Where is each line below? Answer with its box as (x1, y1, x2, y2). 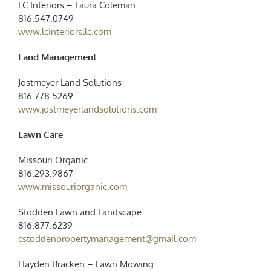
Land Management (18, 51, 97, 63)
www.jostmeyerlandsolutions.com (18, 103, 157, 115)
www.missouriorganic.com (18, 180, 127, 192)
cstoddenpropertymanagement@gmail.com (18, 232, 196, 244)
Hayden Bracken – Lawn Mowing (18, 258, 154, 270)
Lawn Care (18, 128, 63, 140)
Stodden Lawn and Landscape (18, 206, 142, 218)
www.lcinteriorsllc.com (18, 25, 111, 38)
